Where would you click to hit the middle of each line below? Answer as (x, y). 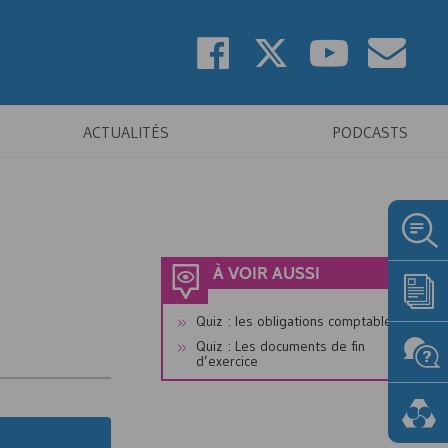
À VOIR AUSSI (266, 274)
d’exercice (227, 361)
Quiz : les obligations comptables (297, 321)
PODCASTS (370, 132)
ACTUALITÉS (125, 132)
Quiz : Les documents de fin (280, 346)
